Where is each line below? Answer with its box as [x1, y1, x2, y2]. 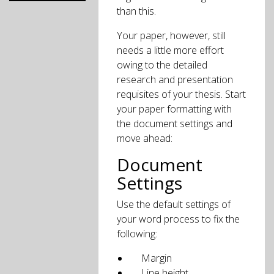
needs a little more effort [117, 43, 224, 57]
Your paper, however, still [117, 29, 226, 42]
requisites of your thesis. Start [117, 87, 246, 101]
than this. [117, 4, 157, 18]
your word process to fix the [117, 212, 240, 226]
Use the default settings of [117, 198, 231, 211]
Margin [141, 251, 172, 265]
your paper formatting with [117, 102, 232, 116]
